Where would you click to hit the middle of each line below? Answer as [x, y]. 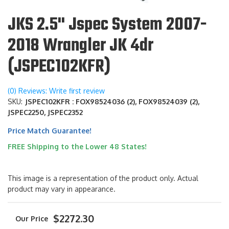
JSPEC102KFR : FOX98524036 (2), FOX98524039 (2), [112, 102]
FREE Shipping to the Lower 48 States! [77, 147]
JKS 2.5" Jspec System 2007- [107, 25]
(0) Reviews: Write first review [56, 91]
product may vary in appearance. [62, 189]
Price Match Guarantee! [50, 131]
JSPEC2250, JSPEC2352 [45, 112]
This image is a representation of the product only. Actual [103, 178]
